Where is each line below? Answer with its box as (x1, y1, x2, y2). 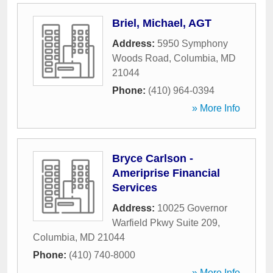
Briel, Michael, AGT (112, 17, 211, 29)
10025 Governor (157, 203, 227, 213)
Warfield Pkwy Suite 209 (112, 218, 218, 228)
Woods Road (112, 53, 169, 63)
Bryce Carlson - (112, 152, 193, 165)
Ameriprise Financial (112, 167, 220, 179)
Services (112, 182, 157, 194)
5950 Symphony (157, 38, 228, 49)
